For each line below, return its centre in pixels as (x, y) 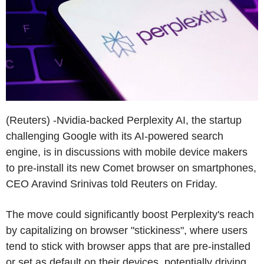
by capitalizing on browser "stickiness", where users (127, 230)
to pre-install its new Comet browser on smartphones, (131, 168)
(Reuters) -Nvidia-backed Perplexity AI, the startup (124, 120)
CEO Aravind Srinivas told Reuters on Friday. (112, 184)
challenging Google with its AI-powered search (115, 136)
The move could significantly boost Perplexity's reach (130, 214)
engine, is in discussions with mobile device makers (127, 152)
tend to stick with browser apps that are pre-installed (128, 246)
